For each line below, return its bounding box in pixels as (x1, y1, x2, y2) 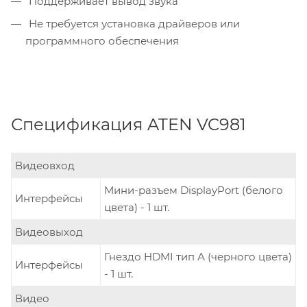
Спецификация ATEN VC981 (11, 114, 246, 135)
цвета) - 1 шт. (104, 201, 169, 214)
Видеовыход (15, 225, 83, 239)
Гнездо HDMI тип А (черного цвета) (104, 250, 292, 264)
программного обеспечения (25, 34, 179, 48)
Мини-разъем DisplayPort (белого (104, 184, 283, 197)
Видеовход (15, 159, 75, 173)
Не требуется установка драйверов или (26, 17, 240, 31)
